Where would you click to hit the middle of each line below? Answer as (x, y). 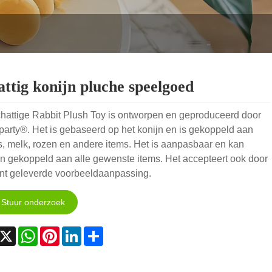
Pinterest (78, 231)
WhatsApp (60, 231)
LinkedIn (100, 231)
